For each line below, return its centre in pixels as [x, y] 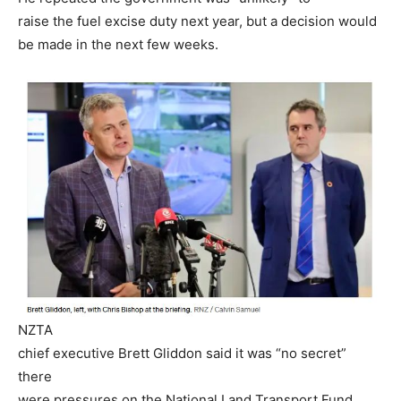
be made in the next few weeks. [118, 44]
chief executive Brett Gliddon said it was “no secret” [182, 354]
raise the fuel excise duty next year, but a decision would [197, 21]
